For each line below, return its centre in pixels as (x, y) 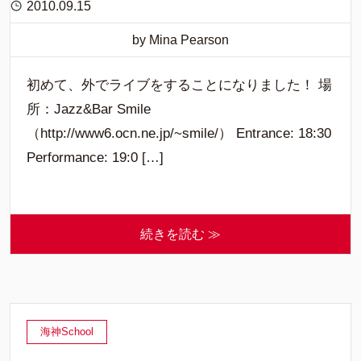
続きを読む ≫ (180, 234)
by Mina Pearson (180, 40)
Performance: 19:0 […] (95, 158)
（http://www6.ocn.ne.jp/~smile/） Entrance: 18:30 (179, 133)
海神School (67, 332)
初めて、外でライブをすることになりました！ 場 (179, 85)
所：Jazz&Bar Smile (89, 109)
